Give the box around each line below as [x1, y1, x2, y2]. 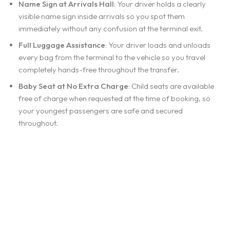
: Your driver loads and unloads [105, 40, 210, 50]
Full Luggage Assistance [18, 40, 105, 50]
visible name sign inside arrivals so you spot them [18, 11, 185, 21]
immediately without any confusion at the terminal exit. [18, 23, 203, 33]
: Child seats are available [128, 81, 214, 91]
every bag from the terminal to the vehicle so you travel [18, 52, 205, 62]
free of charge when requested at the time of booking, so [18, 93, 210, 103]
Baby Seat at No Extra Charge [18, 81, 128, 91]
